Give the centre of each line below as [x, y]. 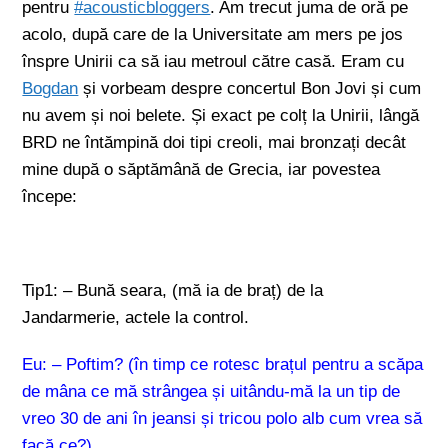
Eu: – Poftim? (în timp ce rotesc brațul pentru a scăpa [223, 364]
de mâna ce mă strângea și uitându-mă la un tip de [211, 391]
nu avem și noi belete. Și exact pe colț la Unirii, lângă [221, 115]
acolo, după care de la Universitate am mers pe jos [213, 34]
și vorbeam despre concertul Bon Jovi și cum [250, 88]
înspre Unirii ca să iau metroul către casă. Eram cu [213, 61]
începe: [50, 196]
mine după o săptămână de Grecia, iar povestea [201, 169]
